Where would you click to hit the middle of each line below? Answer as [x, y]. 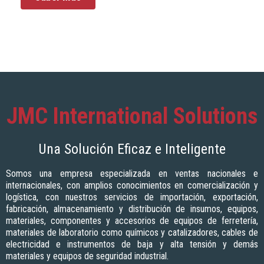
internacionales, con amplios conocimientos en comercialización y [132, 186]
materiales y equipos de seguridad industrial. [87, 256]
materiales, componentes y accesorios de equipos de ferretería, [132, 221]
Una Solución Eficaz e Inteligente [132, 149]
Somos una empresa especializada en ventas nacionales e [132, 174]
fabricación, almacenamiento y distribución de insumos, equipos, [132, 209]
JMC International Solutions [132, 116]
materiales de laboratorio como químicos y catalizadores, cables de [132, 233]
